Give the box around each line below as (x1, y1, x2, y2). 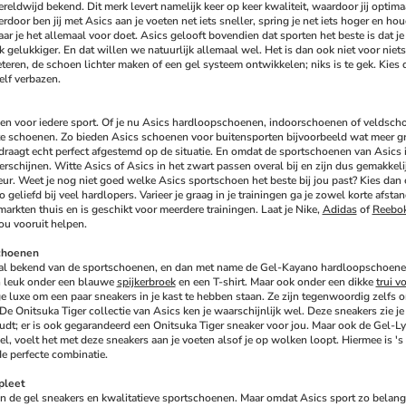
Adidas (322, 202, 357, 217)
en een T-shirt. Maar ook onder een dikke (175, 275, 376, 289)
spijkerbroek (116, 275, 176, 289)
